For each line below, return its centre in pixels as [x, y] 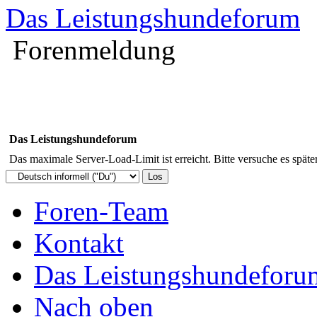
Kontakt [79, 243]
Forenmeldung [94, 50]
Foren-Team [101, 211]
